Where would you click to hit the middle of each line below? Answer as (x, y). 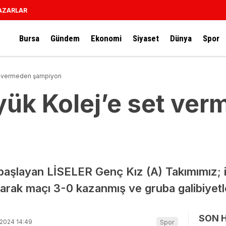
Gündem (65, 38)
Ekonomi (106, 38)
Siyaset (146, 38)
